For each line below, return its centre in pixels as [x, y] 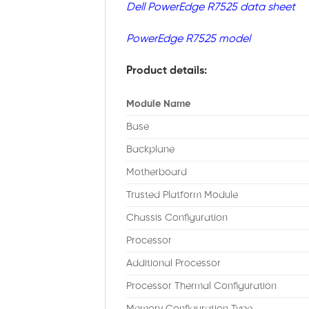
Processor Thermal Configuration [201, 287]
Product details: [167, 70]
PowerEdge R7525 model [188, 39]
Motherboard [157, 173]
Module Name [158, 104]
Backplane [150, 150]
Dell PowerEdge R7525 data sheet [211, 8]
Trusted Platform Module [182, 196]
